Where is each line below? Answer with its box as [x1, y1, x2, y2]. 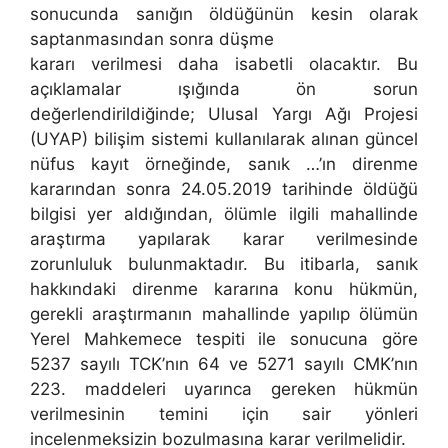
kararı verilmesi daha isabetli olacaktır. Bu [30, 54, 418, 75]
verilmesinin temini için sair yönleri [30, 404, 418, 425]
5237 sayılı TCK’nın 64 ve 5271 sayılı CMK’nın [30, 354, 418, 375]
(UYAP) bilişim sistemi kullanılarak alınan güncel [30, 129, 418, 150]
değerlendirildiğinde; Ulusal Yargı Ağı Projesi [30, 104, 418, 125]
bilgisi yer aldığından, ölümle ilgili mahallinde [30, 204, 418, 225]
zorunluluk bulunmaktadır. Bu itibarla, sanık [30, 254, 418, 275]
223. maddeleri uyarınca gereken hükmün [30, 379, 418, 400]
